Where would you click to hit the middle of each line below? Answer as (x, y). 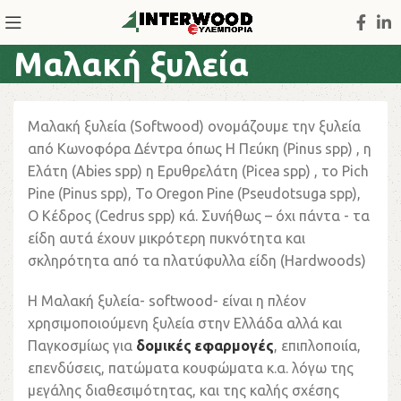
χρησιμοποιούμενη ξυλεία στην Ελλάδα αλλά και (185, 323)
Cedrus (122, 216)
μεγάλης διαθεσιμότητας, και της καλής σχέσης (183, 390)
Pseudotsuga (284, 193)
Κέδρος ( (69, 216)
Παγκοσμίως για (82, 346)
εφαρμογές (234, 346)
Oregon (180, 193)
